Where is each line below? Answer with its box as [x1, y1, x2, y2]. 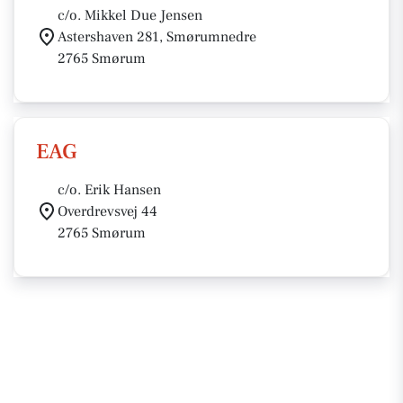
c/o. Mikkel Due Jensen [58, 6, 202, 24]
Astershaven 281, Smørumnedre [58, 28, 256, 46]
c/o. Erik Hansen [58, 181, 161, 199]
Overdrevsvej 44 [58, 202, 157, 220]
